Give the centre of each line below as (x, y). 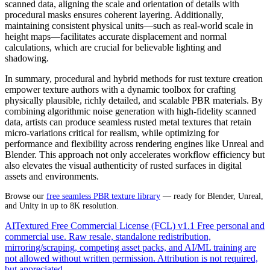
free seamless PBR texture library (103, 196)
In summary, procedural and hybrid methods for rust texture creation (134, 78)
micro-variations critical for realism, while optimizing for (112, 133)
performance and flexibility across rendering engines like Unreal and (134, 143)
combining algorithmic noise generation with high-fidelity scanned (130, 111)
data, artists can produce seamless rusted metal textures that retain (128, 122)
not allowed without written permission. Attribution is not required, (131, 258)
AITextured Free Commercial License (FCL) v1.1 (100, 225)
